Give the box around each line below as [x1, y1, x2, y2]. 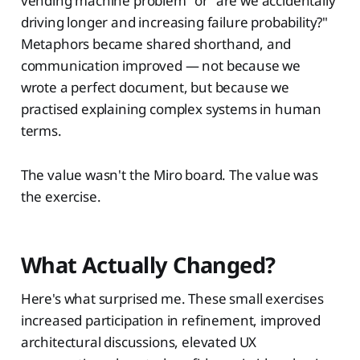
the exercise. [20, 186, 101, 206]
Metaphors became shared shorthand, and [20, 34, 292, 53]
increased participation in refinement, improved [20, 310, 321, 329]
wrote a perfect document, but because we [20, 77, 289, 96]
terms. [20, 121, 62, 140]
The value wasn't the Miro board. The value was [20, 165, 318, 184]
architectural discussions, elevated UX [20, 332, 257, 351]
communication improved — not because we [20, 55, 301, 75]
